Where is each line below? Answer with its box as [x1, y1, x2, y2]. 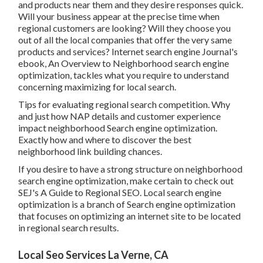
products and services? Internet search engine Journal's [18, 46, 238, 58]
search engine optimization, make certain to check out [18, 175, 234, 187]
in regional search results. [18, 222, 119, 234]
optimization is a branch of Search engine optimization [18, 198, 236, 210]
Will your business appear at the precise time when [18, 11, 220, 22]
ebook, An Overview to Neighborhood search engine [18, 58, 230, 69]
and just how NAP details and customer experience [18, 110, 221, 122]
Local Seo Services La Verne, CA [18, 248, 169, 262]
